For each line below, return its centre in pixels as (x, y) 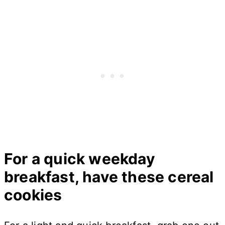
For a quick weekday (80, 158)
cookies (33, 195)
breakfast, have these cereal (109, 177)
